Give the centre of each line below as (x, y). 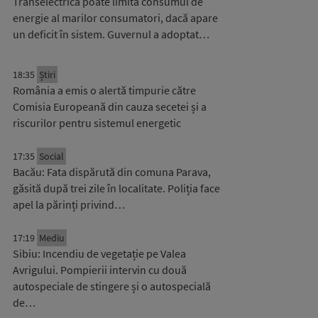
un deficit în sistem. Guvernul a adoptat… (111, 34)
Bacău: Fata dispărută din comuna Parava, (112, 172)
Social (51, 156)
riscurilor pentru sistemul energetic (97, 123)
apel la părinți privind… (69, 204)
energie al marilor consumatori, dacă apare (115, 18)
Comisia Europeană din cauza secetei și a (110, 106)
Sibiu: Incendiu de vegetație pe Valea (99, 253)
